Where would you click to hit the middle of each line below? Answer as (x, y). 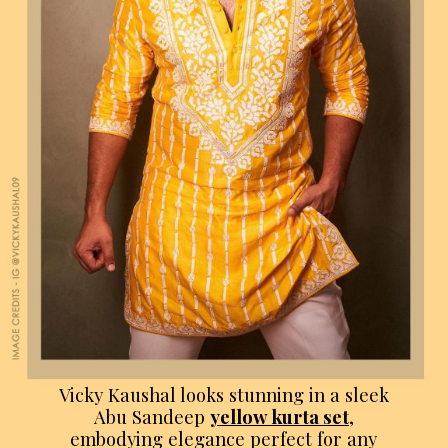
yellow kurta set (279, 416)
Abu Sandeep (151, 416)
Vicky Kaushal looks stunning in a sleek (223, 394)
